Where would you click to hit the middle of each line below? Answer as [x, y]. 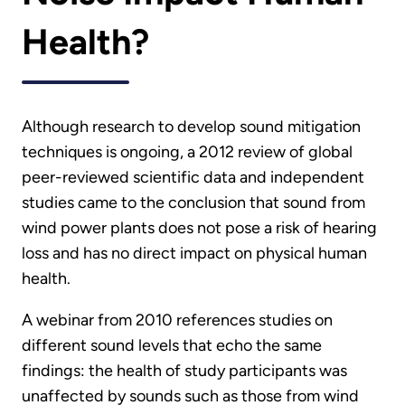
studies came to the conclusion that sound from [193, 203]
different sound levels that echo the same [172, 346]
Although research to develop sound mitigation [191, 127]
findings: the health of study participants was [184, 371]
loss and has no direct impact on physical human [194, 254]
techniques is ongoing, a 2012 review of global [187, 152]
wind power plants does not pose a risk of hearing [199, 228]
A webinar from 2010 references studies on [177, 320]
